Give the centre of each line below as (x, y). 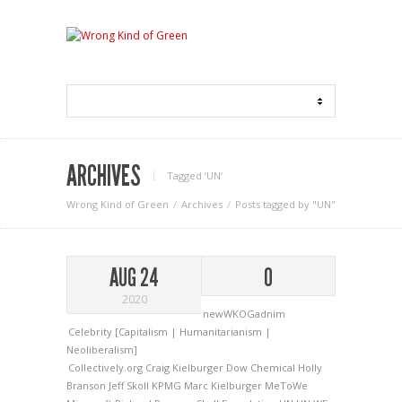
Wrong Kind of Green (118, 204)
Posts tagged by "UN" (285, 204)
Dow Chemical (262, 367)
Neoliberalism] (102, 350)
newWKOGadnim (244, 314)
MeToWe (286, 385)
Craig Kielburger (186, 367)
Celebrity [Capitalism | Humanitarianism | (170, 332)
